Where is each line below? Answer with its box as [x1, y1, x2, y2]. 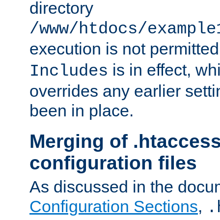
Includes [29, 61, 108, 81]
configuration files [29, 152, 197, 173]
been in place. [29, 101, 134, 120]
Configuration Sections [29, 197, 198, 216]
